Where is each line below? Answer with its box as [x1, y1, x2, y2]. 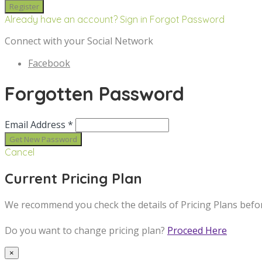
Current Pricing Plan [5, 169, 142, 187]
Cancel [5, 146, 35, 158]
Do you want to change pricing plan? [5, 223, 167, 237]
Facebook [28, 56, 70, 70]
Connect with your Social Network [5, 34, 153, 47]
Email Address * [5, 118, 73, 131]
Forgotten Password [5, 82, 184, 106]
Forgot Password [150, 13, 225, 25]
